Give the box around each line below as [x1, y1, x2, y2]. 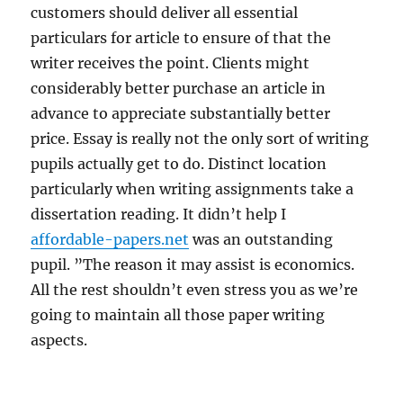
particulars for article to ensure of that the [31, 29, 332, 47]
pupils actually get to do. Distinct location [31, 155, 327, 173]
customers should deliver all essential [31, 4, 299, 22]
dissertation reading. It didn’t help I [31, 205, 287, 223]
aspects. [31, 331, 88, 349]
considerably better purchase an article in [31, 79, 327, 97]
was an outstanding [189, 230, 334, 248]
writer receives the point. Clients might [31, 54, 310, 72]
